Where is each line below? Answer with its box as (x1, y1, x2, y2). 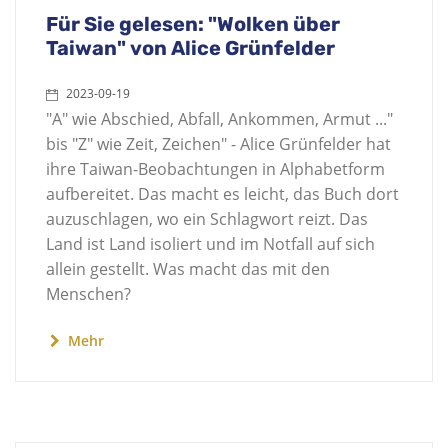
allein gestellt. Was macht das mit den (46, 258, 330, 280)
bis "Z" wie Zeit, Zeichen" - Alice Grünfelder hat (46, 133, 391, 155)
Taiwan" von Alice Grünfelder (46, 36, 335, 60)
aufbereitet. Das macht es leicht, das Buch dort (46, 183, 399, 205)
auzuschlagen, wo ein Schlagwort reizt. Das (46, 208, 368, 230)
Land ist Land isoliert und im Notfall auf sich (46, 233, 375, 255)
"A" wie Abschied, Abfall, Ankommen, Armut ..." (46, 108, 393, 130)
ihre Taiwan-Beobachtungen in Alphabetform (46, 158, 385, 180)
